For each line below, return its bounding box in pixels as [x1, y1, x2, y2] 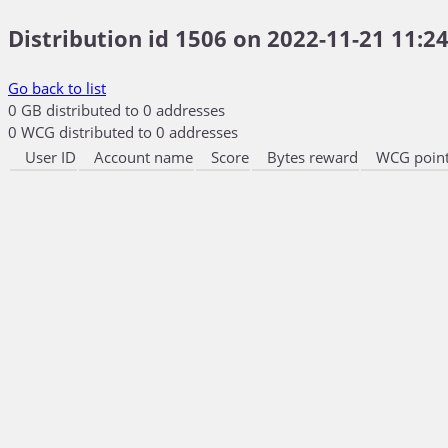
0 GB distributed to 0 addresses [8, 100, 225, 120]
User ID [25, 147, 76, 167]
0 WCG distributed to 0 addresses [8, 122, 238, 142]
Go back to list [8, 78, 106, 98]
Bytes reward [267, 147, 358, 167]
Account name [94, 147, 193, 167]
